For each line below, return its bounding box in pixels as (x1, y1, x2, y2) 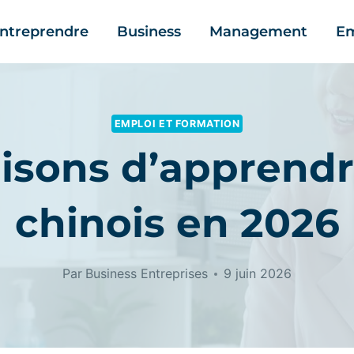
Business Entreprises (85, 265, 208, 282)
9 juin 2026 (223, 265, 292, 282)
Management (209, 23, 307, 40)
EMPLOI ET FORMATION (114, 117, 240, 130)
